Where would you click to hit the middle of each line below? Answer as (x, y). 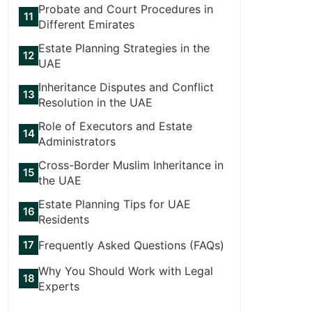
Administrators (77, 141)
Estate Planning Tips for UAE (115, 204)
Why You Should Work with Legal (126, 271)
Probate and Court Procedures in (126, 9)
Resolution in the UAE (95, 102)
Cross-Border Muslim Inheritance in (131, 165)
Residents (64, 219)
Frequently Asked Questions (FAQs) (131, 245)
